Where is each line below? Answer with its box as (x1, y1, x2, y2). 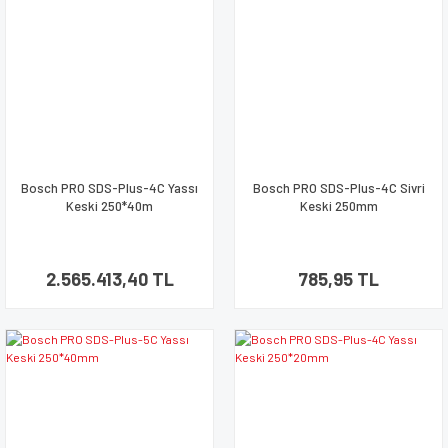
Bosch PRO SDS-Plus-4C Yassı (21, 180, 198, 196)
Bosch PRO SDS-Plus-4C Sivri (252, 180, 425, 196)
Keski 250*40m (66, 198, 153, 214)
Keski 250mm (299, 198, 378, 214)
